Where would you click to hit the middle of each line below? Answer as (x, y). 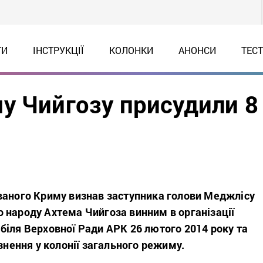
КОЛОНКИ (131, 50)
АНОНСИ (197, 50)
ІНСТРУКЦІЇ (58, 50)
